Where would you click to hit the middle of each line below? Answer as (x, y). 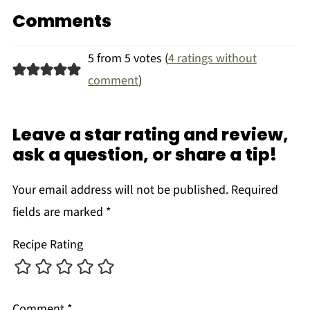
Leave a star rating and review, (150, 135)
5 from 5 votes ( (128, 59)
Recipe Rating (47, 245)
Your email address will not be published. (120, 190)
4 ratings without (212, 59)
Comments (62, 21)
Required (254, 190)
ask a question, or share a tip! (144, 155)
